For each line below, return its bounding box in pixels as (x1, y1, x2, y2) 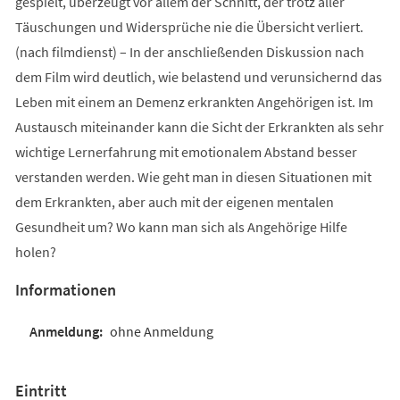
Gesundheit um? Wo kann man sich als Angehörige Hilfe (14, 217, 347, 236)
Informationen (14, 279, 116, 300)
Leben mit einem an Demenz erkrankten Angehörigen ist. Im (14, 92, 373, 111)
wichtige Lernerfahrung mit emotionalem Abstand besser (14, 142, 357, 161)
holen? (14, 242, 56, 261)
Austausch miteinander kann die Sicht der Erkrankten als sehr (14, 117, 384, 136)
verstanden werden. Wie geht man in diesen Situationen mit (14, 167, 371, 186)
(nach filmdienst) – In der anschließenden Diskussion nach (14, 42, 364, 61)
